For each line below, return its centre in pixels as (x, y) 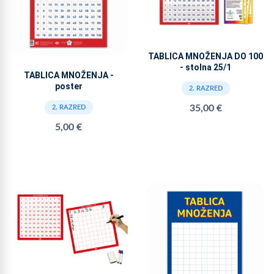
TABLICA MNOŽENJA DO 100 (206, 56)
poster (68, 87)
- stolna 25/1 (206, 67)
